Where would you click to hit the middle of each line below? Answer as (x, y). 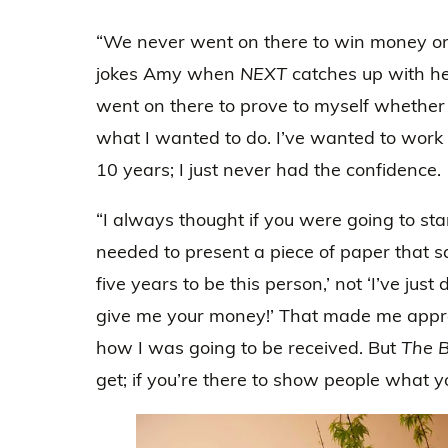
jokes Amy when (168, 73)
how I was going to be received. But (248, 347)
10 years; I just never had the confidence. (268, 169)
